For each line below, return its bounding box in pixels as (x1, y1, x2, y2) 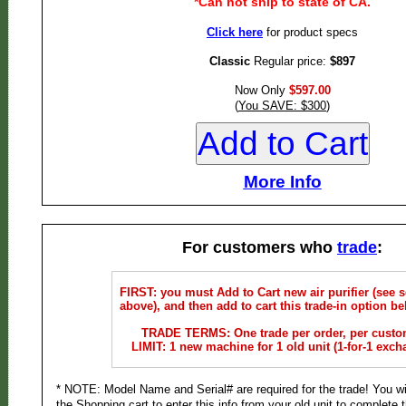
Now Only (234, 83, 289, 97)
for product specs (263, 25, 358, 39)
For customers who (182, 238, 337, 256)
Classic (209, 54, 250, 68)
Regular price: (250, 54, 330, 68)
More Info (243, 172, 322, 191)
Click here (207, 25, 263, 39)
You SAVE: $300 (238, 99, 326, 112)
